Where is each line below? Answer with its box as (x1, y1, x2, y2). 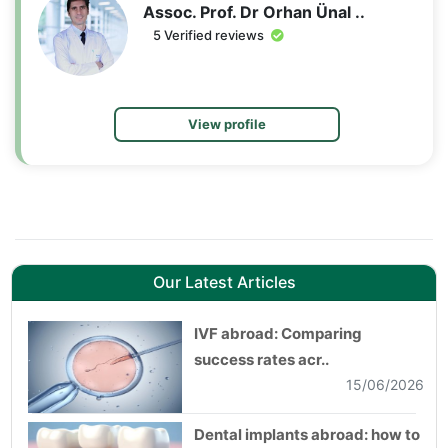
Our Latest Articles (152, 271, 296, 292)
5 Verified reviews (153, 26, 267, 43)
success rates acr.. (194, 349, 329, 369)
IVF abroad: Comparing (194, 323, 362, 343)
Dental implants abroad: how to (194, 424, 420, 444)
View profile (187, 115, 266, 132)
